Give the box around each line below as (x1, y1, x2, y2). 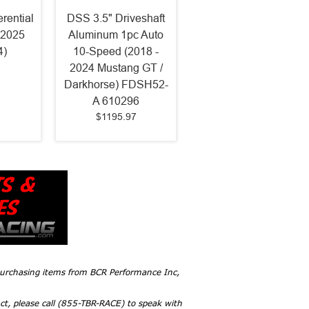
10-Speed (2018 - (73, 46, 159, 58)
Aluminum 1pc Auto (68, 29, 163, 41)
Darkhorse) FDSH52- (63, 79, 168, 91)
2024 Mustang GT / (69, 62, 163, 74)
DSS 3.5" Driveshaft (67, 12, 165, 25)
